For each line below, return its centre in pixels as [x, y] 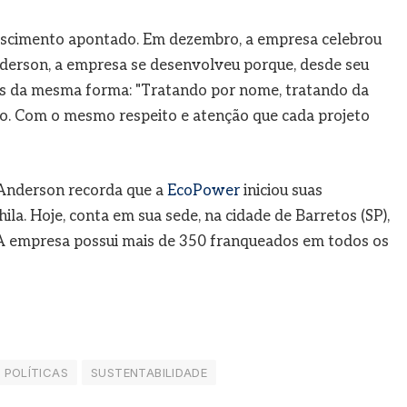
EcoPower [203, 190]
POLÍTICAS [36, 373]
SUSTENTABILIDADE [149, 373]
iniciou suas [281, 190]
